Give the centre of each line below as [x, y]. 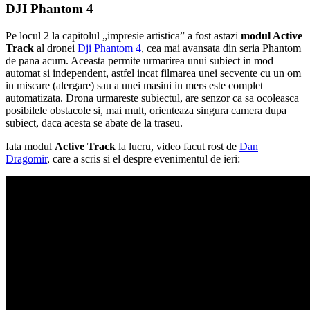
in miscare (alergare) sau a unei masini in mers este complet [134, 85]
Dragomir [26, 158]
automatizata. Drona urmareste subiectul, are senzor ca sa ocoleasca [152, 98]
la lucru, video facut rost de [177, 146]
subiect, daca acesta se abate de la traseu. [94, 122]
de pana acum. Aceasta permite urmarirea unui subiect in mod [139, 60]
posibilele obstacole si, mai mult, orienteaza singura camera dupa [146, 110]
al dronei [56, 48]
